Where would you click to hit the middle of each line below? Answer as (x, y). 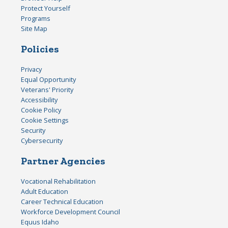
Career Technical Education (62, 202)
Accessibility (39, 100)
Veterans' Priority (47, 90)
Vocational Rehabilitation (59, 181)
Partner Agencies (63, 161)
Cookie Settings (45, 120)
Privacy (32, 69)
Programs (36, 19)
